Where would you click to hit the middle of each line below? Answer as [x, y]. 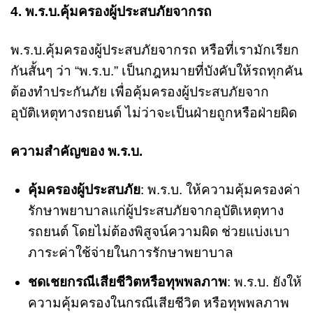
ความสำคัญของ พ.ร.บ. [77, 152]
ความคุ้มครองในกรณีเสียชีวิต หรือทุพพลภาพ [158, 303]
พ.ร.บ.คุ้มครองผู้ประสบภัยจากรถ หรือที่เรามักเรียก [155, 50]
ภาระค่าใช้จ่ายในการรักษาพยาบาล [130, 253]
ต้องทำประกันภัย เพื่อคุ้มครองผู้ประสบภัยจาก [140, 92]
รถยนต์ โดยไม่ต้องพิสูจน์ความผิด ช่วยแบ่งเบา [159, 232]
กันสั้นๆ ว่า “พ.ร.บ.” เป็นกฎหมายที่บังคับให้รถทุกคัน [156, 71]
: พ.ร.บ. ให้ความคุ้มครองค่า [220, 190]
